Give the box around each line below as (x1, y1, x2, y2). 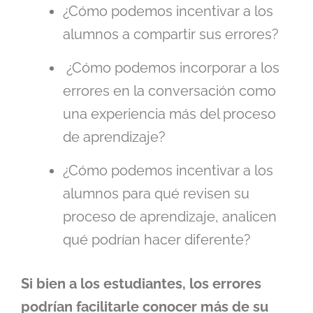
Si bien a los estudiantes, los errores (21, 275, 261, 293)
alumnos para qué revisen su (63, 185, 249, 203)
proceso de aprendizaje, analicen (63, 208, 277, 226)
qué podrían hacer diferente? (63, 231, 251, 249)
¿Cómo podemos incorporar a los (63, 59, 279, 77)
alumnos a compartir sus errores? (63, 26, 279, 43)
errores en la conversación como (63, 82, 276, 100)
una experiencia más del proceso (63, 105, 276, 123)
